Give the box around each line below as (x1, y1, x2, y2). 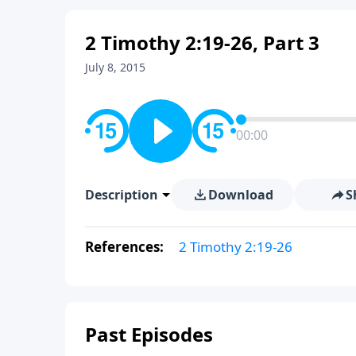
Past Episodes (85, 320, 213, 347)
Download (207, 185, 273, 203)
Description (85, 185, 158, 203)
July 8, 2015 (85, 59, 145, 75)
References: (85, 237, 167, 256)
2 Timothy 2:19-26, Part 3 (85, 29, 319, 56)
